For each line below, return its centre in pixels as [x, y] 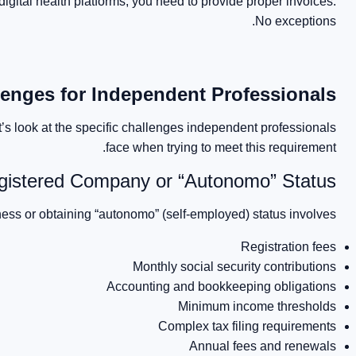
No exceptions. [296, 21]
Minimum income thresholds [257, 306]
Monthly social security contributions [235, 267]
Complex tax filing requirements [248, 326]
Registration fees [289, 247]
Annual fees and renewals [263, 346]
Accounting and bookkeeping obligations [222, 286]
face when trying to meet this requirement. [221, 147]
